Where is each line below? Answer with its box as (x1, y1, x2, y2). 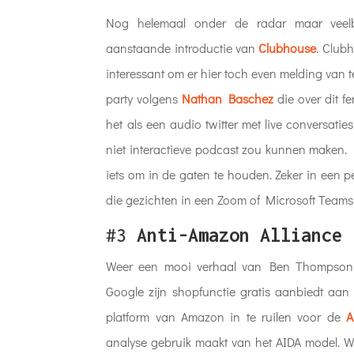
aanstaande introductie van (106, 39, 259, 56)
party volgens (106, 89, 183, 107)
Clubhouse (258, 39, 317, 56)
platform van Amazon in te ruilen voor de (106, 307, 346, 325)
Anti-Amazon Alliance (137, 224, 343, 246)
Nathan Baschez (182, 89, 274, 107)
